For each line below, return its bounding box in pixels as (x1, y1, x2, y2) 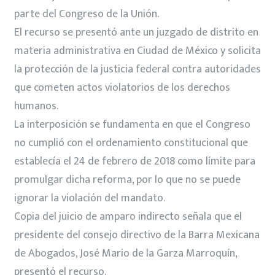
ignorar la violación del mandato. (14, 188, 165, 207)
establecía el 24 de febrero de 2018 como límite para (14, 152, 255, 171)
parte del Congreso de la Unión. (14, 4, 159, 23)
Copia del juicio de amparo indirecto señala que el (14, 207, 242, 226)
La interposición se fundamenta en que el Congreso (14, 115, 250, 134)
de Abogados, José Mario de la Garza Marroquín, (14, 244, 237, 263)
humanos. (14, 96, 58, 115)
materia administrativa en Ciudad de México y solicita (14, 41, 261, 60)
